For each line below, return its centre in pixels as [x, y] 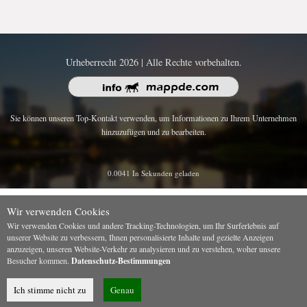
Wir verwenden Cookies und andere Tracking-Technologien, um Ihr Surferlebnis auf [143, 226]
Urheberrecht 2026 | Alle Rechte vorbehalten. [153, 62]
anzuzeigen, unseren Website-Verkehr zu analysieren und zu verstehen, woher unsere [144, 249]
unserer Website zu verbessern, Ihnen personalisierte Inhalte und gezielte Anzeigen [140, 237]
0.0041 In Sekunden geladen [153, 173]
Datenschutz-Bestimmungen [121, 261]
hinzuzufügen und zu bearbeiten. [153, 132]
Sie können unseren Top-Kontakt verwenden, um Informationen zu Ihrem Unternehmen [153, 118]
